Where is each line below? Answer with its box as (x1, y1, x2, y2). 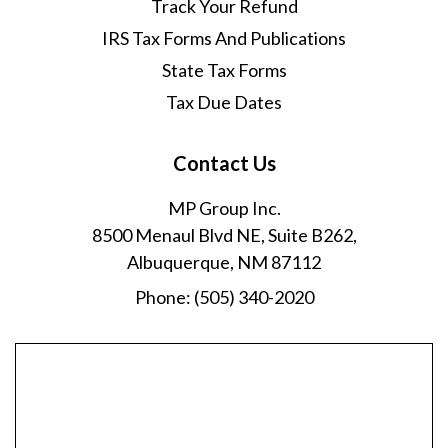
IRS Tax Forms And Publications (102, 26, 346, 49)
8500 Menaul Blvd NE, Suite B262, (91, 223, 357, 246)
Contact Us (172, 150, 276, 175)
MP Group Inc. (167, 196, 281, 219)
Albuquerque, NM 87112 (127, 250, 321, 273)
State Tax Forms (161, 58, 287, 81)
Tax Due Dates (166, 90, 282, 113)
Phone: (134, 285, 194, 308)
